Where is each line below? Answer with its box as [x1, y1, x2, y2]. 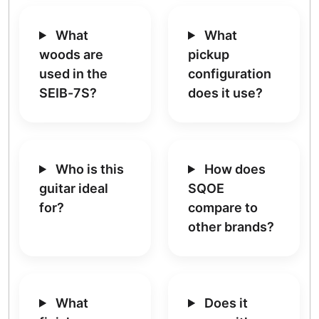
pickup [188, 46, 229, 62]
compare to [188, 199, 258, 215]
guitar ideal [39, 180, 108, 196]
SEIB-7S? [39, 85, 97, 100]
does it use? [188, 85, 263, 100]
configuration [188, 66, 271, 81]
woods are [39, 46, 103, 62]
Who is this [53, 161, 125, 177]
